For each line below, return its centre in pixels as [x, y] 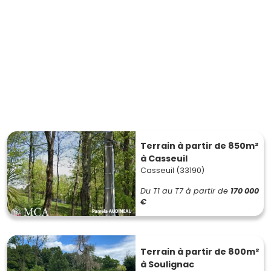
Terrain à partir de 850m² [199, 146]
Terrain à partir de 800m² [200, 252]
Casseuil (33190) [172, 170]
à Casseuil [164, 158]
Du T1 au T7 [162, 191]
